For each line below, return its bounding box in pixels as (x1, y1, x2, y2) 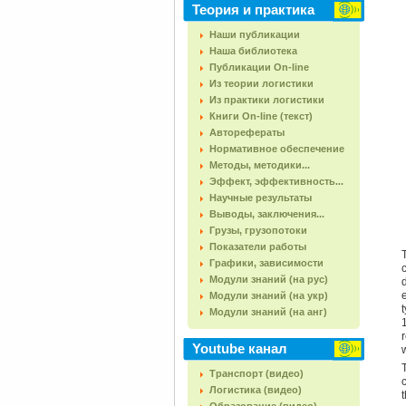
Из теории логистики (209, 78, 314, 89)
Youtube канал (192, 341, 287, 356)
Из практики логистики (209, 94, 324, 105)
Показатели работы (209, 241, 306, 252)
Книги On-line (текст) (209, 111, 313, 121)
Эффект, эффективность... (209, 176, 343, 187)
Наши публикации (209, 29, 300, 40)
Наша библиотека (209, 45, 297, 56)
